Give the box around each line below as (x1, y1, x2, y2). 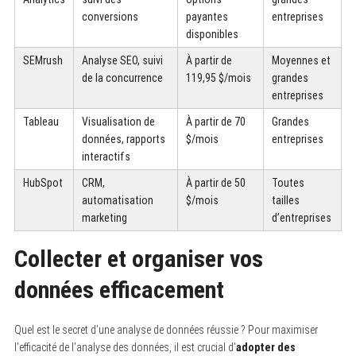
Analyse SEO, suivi (81, 53, 163, 67)
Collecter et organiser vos (14, 244, 263, 273)
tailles (271, 193, 300, 207)
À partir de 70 (185, 114, 246, 128)
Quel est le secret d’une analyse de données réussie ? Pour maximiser (14, 323, 318, 336)
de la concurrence (81, 71, 163, 84)
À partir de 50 (185, 176, 246, 189)
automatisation (81, 193, 153, 207)
